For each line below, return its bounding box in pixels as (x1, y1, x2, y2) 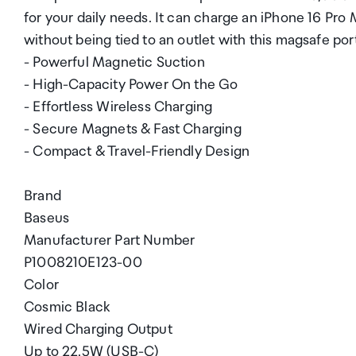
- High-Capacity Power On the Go (24, 76, 238, 93)
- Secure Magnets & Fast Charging (24, 121, 242, 137)
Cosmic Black (24, 299, 110, 315)
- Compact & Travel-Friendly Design (24, 143, 250, 160)
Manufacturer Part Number (24, 232, 195, 249)
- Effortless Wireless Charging (24, 99, 213, 115)
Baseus (24, 210, 70, 226)
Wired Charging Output (24, 321, 172, 338)
